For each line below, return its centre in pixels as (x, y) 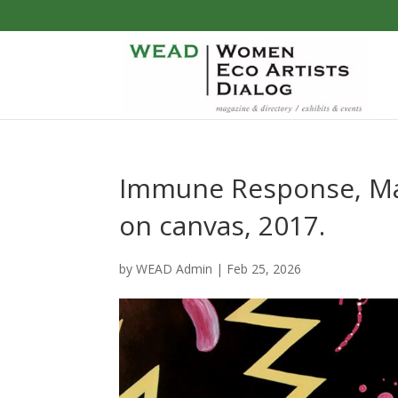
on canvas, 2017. (223, 225)
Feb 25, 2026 (264, 269)
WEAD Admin (175, 269)
